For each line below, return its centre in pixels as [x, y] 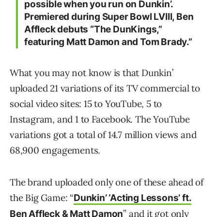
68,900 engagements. [55, 150]
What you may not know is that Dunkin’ [92, 73]
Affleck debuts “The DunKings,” [93, 29]
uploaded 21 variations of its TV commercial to [105, 88]
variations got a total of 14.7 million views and [103, 135]
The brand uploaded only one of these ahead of [107, 182]
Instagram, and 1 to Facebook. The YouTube [100, 119]
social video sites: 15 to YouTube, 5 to [86, 104]
